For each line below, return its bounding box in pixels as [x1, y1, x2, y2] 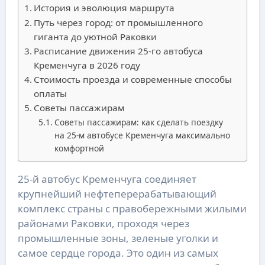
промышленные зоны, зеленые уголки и [17, 231, 218, 245]
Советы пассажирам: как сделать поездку [54, 116, 223, 128]
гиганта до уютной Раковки [33, 30, 157, 43]
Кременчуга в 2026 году [33, 59, 140, 71]
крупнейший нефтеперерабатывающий [17, 186, 216, 201]
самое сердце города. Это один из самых [17, 245, 218, 260]
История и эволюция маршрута [33, 1, 174, 14]
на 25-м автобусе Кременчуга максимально [54, 129, 230, 141]
